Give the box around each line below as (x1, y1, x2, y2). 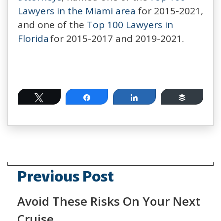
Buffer (192, 93, 211, 101)
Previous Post (17, 166, 114, 185)
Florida (18, 32, 49, 45)
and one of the (18, 18, 87, 31)
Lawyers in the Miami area (18, 4, 136, 17)
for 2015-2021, (136, 4, 203, 17)
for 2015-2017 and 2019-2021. (49, 32, 184, 45)
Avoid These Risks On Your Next (17, 192, 200, 209)
